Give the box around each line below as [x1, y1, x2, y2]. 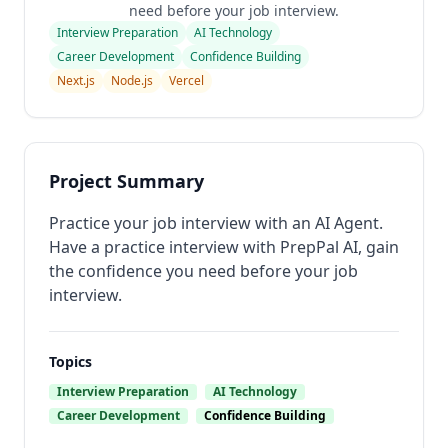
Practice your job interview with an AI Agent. [49, 212, 383, 234]
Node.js [111, 72, 153, 89]
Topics [49, 352, 92, 371]
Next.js [57, 72, 95, 89]
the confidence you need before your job [49, 260, 358, 282]
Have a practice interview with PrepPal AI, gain [49, 236, 399, 258]
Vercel [169, 72, 204, 89]
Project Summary [49, 169, 204, 193]
